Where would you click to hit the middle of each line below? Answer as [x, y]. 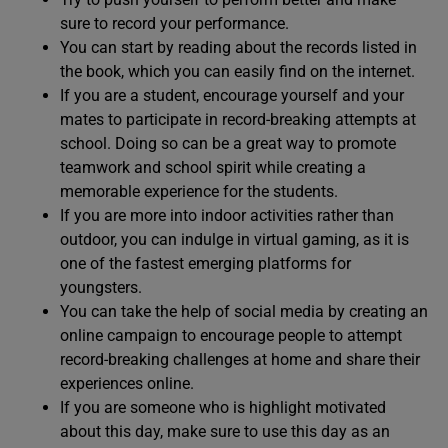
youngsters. [101, 287]
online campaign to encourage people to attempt [231, 335]
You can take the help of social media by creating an [244, 311]
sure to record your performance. [174, 23]
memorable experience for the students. [199, 191]
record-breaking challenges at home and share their [240, 359]
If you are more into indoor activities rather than [227, 215]
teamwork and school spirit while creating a [213, 167]
